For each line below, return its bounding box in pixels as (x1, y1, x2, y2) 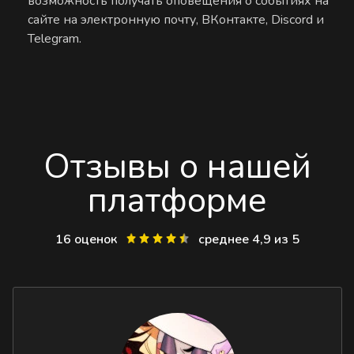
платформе (88, 176, 267, 224)
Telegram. (28, 29, 82, 47)
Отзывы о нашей (43, 142, 311, 190)
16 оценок (55, 230, 120, 248)
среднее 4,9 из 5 (195, 230, 300, 248)
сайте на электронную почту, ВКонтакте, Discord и (28, 10, 325, 28)
